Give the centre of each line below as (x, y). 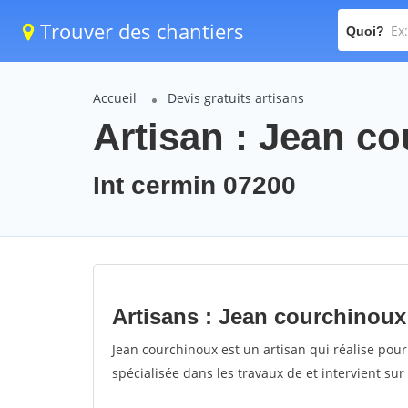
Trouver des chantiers (139, 31)
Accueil (115, 98)
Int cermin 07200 (194, 185)
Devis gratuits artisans (236, 98)
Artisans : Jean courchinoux (259, 316)
